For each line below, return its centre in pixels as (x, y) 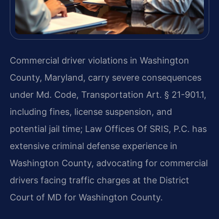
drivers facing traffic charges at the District (99, 180)
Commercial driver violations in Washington (99, 61)
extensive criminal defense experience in (94, 146)
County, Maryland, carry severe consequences (106, 78)
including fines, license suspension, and (91, 112)
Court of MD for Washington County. (86, 197)
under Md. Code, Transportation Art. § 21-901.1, (108, 95)
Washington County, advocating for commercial (109, 163)
